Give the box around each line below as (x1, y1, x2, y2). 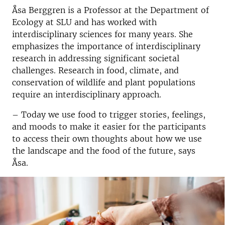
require (12, 89, 43, 99)
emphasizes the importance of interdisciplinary (12, 41, 200, 51)
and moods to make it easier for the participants (12, 122, 206, 132)
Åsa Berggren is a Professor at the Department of (12, 5, 209, 15)
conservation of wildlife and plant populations (12, 77, 195, 87)
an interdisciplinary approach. (43, 89, 161, 99)
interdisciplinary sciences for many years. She (12, 29, 193, 39)
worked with (107, 17, 157, 27)
